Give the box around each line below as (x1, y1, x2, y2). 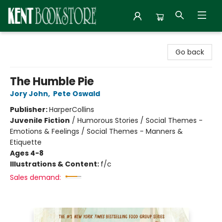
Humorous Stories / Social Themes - (77, 115, 203, 125)
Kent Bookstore (7, 36, 59, 46)
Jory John (10, 89, 48, 99)
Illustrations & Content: (10, 159, 101, 169)
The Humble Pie (10, 74, 94, 89)
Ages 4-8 (10, 148, 44, 158)
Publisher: (10, 105, 49, 114)
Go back (175, 47, 204, 57)
